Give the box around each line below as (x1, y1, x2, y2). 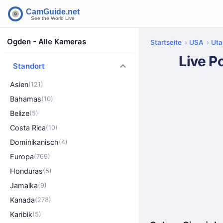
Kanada (10, 196, 35, 204)
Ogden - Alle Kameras (7, 37, 86, 46)
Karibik (10, 210, 32, 219)
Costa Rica (10, 123, 46, 132)
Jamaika (10, 181, 38, 190)
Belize (10, 109, 29, 117)
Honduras (10, 167, 43, 175)
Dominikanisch (10, 138, 59, 146)
